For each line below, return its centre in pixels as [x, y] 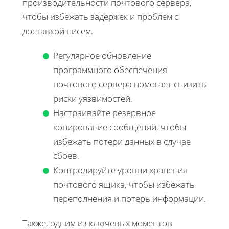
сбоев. [66, 155]
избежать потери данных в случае [122, 141]
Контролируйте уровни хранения [120, 170]
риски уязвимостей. [93, 98]
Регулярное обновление [102, 55]
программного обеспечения [110, 70]
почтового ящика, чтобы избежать [124, 184]
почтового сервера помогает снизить [130, 84]
